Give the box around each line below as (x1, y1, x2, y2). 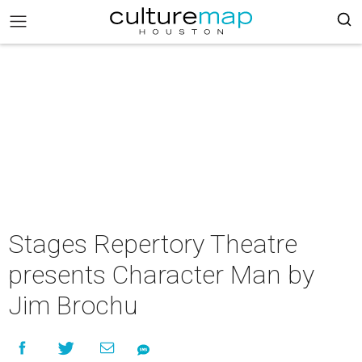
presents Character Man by (8, 259, 314, 290)
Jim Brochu (8, 290, 138, 321)
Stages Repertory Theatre (8, 229, 297, 259)
